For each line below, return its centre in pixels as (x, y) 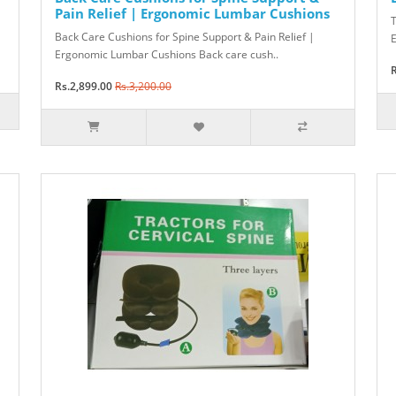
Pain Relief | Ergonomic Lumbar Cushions (192, 14)
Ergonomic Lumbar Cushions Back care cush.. (167, 55)
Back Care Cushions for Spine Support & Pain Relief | (185, 37)
